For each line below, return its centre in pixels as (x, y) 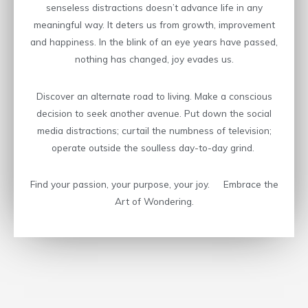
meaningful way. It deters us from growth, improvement (154, 24)
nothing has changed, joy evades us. (154, 59)
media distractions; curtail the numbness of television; (154, 130)
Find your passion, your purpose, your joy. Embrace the (154, 184)
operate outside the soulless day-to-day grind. (154, 147)
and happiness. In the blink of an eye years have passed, (154, 42)
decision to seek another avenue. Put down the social (154, 113)
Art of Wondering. (154, 201)
